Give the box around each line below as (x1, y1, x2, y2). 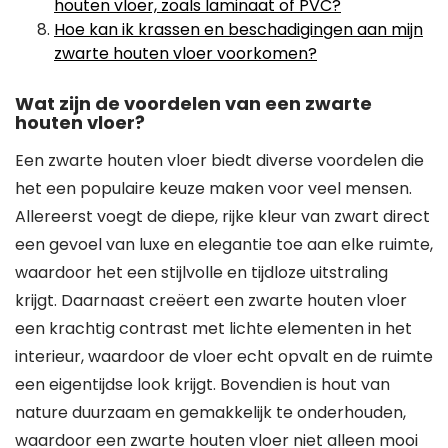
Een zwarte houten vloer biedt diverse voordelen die (15, 149, 424, 172)
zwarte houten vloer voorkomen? (54, 42, 317, 65)
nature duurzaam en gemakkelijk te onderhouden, (15, 401, 406, 424)
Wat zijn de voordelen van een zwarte (15, 91, 372, 116)
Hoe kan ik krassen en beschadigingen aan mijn (54, 18, 423, 41)
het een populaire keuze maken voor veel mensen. (15, 177, 412, 200)
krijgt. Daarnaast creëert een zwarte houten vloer (15, 289, 407, 312)
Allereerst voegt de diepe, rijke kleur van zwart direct (15, 205, 430, 228)
